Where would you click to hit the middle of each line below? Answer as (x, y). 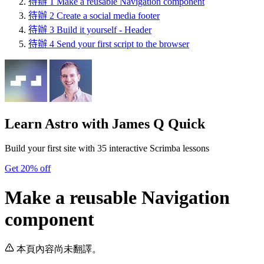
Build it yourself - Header (104, 29)
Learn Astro (42, 123)
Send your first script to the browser (123, 44)
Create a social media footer (108, 15)
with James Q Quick (142, 123)
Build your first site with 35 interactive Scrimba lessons (107, 148)
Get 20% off (28, 169)
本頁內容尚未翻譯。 (59, 249)
